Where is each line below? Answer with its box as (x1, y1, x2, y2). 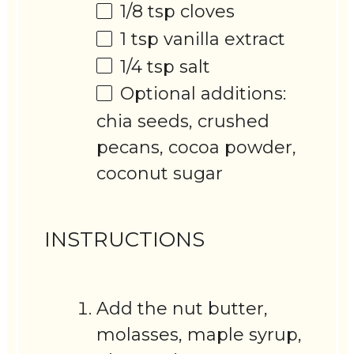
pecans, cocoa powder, (96, 137, 297, 159)
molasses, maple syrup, (96, 323, 303, 345)
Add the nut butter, (96, 297, 269, 319)
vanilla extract (159, 28, 286, 50)
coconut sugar (96, 163, 224, 185)
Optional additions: (120, 83, 287, 105)
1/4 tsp (120, 55, 175, 77)
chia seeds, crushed (96, 111, 270, 133)
